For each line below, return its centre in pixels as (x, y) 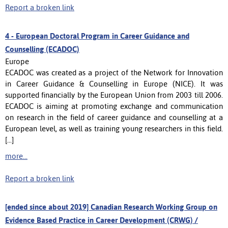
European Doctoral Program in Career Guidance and (103, 36)
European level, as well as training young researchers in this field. (114, 128)
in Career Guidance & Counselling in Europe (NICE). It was (114, 83)
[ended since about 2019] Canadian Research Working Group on (111, 207)
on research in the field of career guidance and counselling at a (114, 117)
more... (16, 156)
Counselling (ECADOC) (42, 49)
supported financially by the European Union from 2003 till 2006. (114, 95)
